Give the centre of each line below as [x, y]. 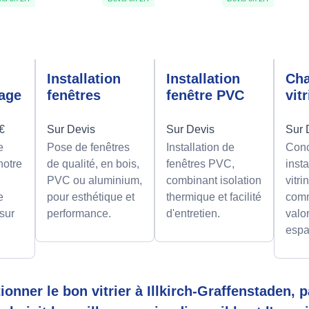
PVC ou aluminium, [94, 181]
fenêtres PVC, [200, 164]
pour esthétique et [90, 197]
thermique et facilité [213, 197]
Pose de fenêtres [88, 148]
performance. [79, 214]
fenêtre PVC [205, 96]
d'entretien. [193, 214]
